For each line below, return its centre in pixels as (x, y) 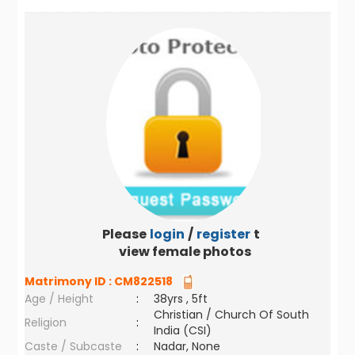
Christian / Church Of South (232, 315)
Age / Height (59, 299)
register (223, 234)
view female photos (185, 252)
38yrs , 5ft (181, 299)
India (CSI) (183, 330)
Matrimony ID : (70, 281)
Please (124, 234)
